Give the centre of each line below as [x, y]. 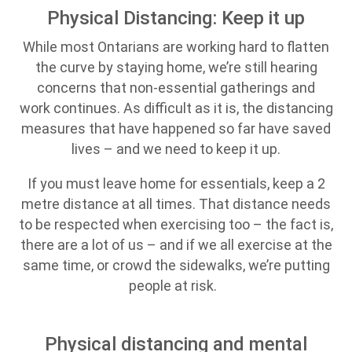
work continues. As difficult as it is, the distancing [176, 108]
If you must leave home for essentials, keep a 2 [176, 183]
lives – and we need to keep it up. [176, 149]
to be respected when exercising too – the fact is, [176, 224]
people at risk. [176, 286]
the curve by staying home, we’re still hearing [176, 67]
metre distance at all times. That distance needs [176, 204]
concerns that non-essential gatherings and [176, 88]
